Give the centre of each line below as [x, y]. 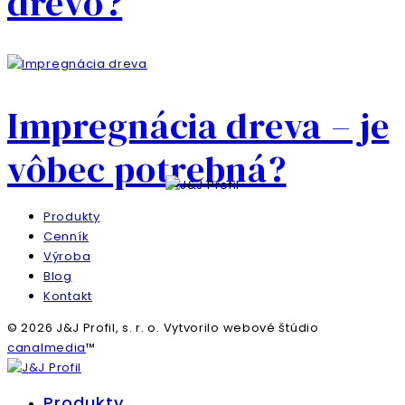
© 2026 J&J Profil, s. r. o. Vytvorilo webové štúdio [163, 328]
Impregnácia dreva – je [198, 126]
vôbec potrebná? [147, 170]
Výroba [67, 257]
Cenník [66, 237]
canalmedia [47, 348]
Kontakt [68, 297]
